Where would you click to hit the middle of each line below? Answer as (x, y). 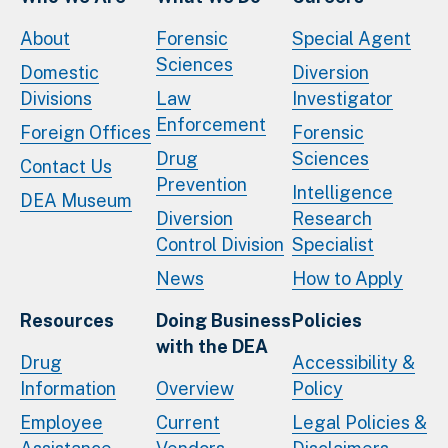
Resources (67, 320)
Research (332, 218)
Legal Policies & (359, 422)
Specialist (333, 244)
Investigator (342, 98)
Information (68, 388)
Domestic (59, 72)
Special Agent (351, 38)
